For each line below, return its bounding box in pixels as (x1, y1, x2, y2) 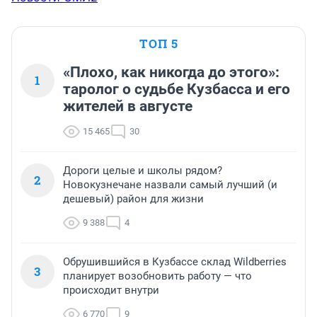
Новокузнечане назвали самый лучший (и (63, 178, 277, 192)
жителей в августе (63, 98, 192, 115)
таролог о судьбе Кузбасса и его (63, 81, 290, 98)
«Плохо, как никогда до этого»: (63, 64, 279, 81)
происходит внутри (63, 284, 159, 297)
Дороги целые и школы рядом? (63, 164, 222, 178)
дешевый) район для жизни (63, 192, 204, 206)
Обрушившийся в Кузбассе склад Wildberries (63, 255, 287, 269)
